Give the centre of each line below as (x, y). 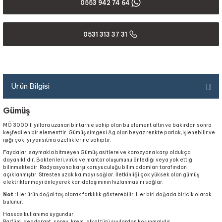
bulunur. (13, 202)
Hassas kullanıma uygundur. (39, 214)
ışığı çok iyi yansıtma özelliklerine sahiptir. (58, 140)
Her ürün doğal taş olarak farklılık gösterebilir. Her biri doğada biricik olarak (114, 194)
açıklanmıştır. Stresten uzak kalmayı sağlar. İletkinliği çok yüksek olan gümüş (101, 175)
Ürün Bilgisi (30, 86)
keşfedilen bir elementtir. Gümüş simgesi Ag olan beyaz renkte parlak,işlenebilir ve (109, 133)
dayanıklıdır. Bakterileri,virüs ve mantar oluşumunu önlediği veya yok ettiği (98, 160)
